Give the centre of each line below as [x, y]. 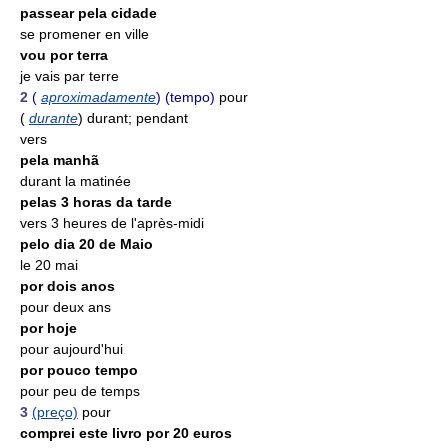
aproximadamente [98, 97]
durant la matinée [75, 181]
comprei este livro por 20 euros [126, 433]
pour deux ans [65, 307]
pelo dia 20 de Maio [86, 244]
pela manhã [59, 160]
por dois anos [67, 286]
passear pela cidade [88, 13]
